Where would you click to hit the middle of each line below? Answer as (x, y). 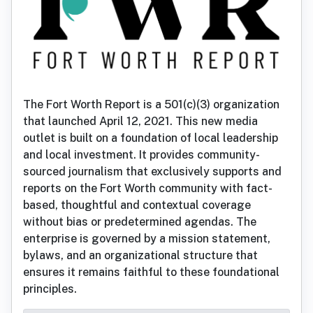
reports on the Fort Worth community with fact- (148, 189)
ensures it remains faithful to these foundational (151, 272)
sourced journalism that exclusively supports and (152, 172)
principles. (50, 289)
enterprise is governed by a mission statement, (147, 239)
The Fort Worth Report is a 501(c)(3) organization (151, 105)
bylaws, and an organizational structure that (140, 256)
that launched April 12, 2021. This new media (140, 122)
